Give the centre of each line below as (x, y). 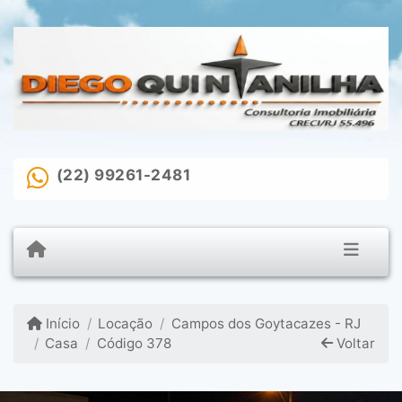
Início (61, 324)
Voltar (354, 344)
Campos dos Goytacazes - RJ (266, 324)
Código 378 (134, 344)
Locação (126, 324)
